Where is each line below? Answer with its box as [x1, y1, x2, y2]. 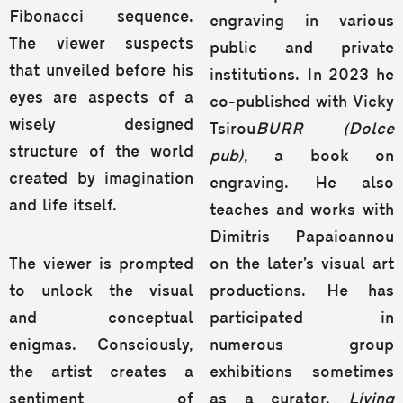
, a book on [244, 148, 394, 166]
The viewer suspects [9, 36, 193, 54]
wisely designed [9, 117, 193, 135]
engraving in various [210, 13, 394, 31]
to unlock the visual [9, 283, 193, 301]
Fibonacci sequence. [9, 9, 193, 27]
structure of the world [9, 144, 193, 162]
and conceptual [9, 310, 193, 328]
